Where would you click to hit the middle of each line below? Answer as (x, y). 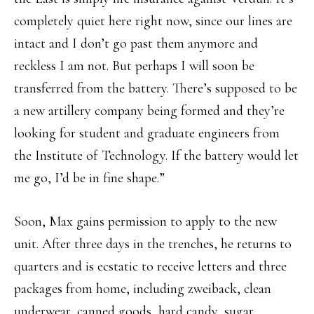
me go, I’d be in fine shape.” (89, 178)
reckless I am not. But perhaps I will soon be (134, 66)
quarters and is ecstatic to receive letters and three (150, 267)
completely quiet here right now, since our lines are (153, 21)
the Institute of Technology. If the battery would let (156, 156)
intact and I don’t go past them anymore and (136, 44)
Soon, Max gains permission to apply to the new (145, 222)
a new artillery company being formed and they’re (149, 111)
